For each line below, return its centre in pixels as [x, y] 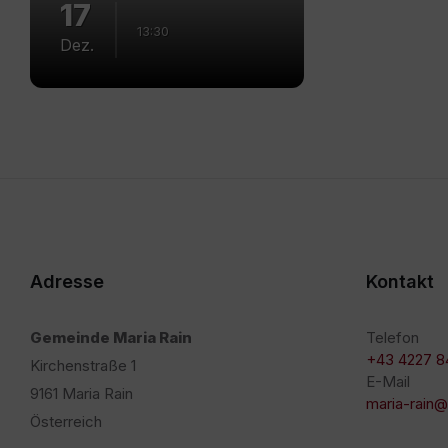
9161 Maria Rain [81, 393]
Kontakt [400, 281]
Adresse [67, 281]
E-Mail [388, 381]
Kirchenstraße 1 [83, 365]
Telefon [392, 337]
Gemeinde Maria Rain [111, 337]
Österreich [66, 421]
